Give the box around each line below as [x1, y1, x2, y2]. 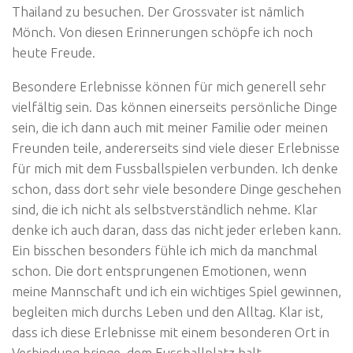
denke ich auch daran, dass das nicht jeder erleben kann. [12, 221, 341, 237]
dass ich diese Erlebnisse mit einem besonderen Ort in [12, 324, 329, 340]
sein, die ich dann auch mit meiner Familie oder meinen [12, 119, 328, 135]
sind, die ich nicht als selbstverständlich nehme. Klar [12, 201, 318, 217]
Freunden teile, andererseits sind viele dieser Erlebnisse [12, 139, 340, 155]
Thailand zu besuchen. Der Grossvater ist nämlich [12, 3, 304, 19]
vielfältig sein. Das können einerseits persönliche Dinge [12, 98, 337, 114]
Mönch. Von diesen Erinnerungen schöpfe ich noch [12, 24, 313, 39]
